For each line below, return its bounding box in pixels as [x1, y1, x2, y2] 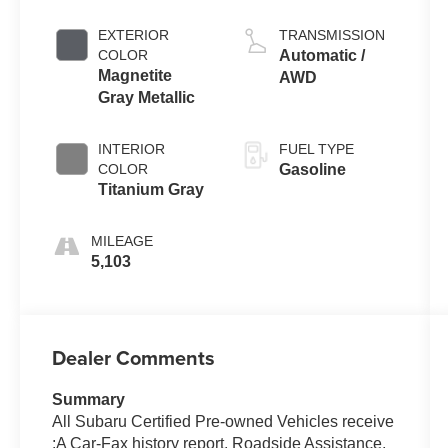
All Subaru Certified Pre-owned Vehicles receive [52, 412, 395, 430]
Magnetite [98, 66, 173, 84]
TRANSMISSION [278, 26, 385, 43]
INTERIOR [98, 140, 166, 157]
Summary [52, 390, 126, 408]
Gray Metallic [98, 88, 196, 106]
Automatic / [278, 46, 365, 64]
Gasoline [278, 160, 346, 178]
